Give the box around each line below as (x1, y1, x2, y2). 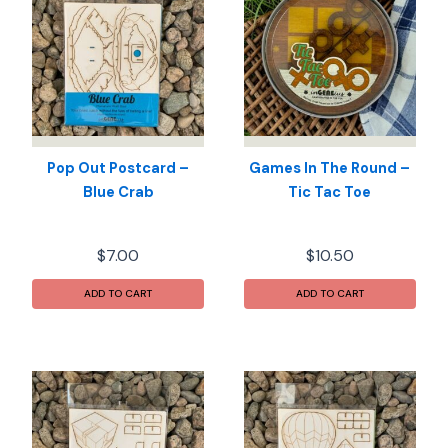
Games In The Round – (249, 159, 411, 179)
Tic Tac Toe (288, 183, 372, 203)
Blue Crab (82, 183, 154, 203)
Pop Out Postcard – (47, 159, 190, 179)
